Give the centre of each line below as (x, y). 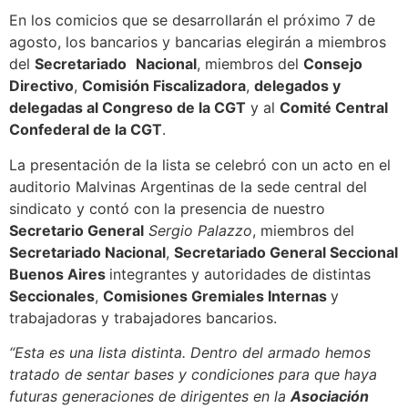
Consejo (333, 64)
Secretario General (76, 230)
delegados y (297, 86)
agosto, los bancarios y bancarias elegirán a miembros (198, 42)
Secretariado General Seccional (286, 252)
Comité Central (334, 108)
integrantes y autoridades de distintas (240, 274)
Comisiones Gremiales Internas (217, 296)
